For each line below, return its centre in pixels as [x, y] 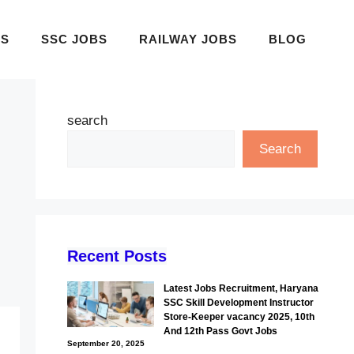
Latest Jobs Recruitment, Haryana [241, 288]
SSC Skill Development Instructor [238, 303]
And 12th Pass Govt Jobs [220, 331]
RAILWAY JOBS [188, 39]
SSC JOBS [74, 39]
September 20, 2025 [105, 343]
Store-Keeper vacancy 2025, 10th [239, 317]
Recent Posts [117, 256]
